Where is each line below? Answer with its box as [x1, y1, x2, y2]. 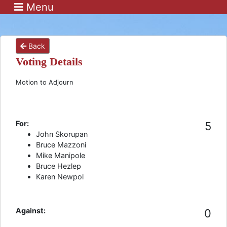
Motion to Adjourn [16, 78, 73, 86]
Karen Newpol [36, 172, 84, 181]
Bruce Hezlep [36, 162, 81, 170]
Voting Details [16, 56, 83, 68]
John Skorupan [36, 130, 88, 138]
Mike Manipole [36, 151, 85, 160]
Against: [16, 206, 46, 215]
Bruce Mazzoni [36, 140, 86, 149]
